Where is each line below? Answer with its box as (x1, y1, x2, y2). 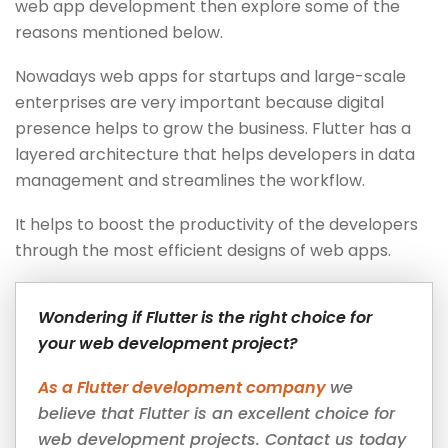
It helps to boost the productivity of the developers (15, 212, 418, 236)
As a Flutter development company (38, 375, 330, 399)
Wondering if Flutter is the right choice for (38, 305, 372, 329)
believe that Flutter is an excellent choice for (38, 401, 395, 425)
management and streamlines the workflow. (15, 168, 365, 192)
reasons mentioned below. (15, 20, 223, 44)
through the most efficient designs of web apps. (15, 238, 391, 262)
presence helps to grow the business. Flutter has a (15, 116, 411, 140)
